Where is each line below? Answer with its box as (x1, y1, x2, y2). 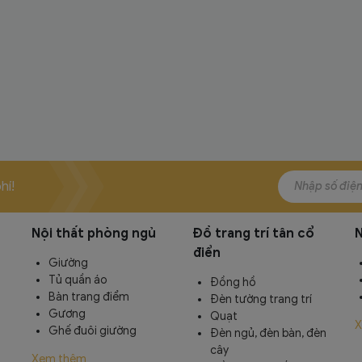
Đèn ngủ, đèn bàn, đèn (210, 326, 326, 340)
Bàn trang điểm (48, 289, 129, 304)
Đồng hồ (210, 275, 256, 289)
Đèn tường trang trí (210, 292, 312, 306)
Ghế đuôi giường (48, 323, 137, 338)
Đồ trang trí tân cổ (193, 225, 314, 242)
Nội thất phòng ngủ (32, 225, 156, 242)
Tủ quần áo (48, 272, 107, 287)
